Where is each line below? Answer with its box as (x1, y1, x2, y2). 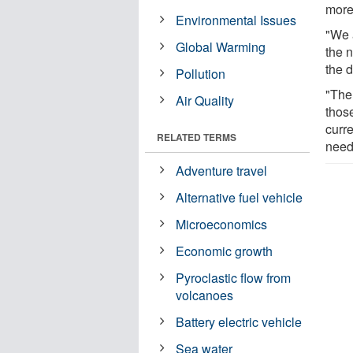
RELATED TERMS (157, 129, 236, 144)
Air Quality (176, 91, 235, 110)
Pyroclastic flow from (176, 268, 292, 287)
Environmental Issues (176, 10, 297, 29)
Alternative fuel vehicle (176, 188, 303, 206)
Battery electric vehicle (176, 312, 303, 331)
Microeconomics (176, 214, 268, 233)
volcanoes (176, 285, 234, 304)
